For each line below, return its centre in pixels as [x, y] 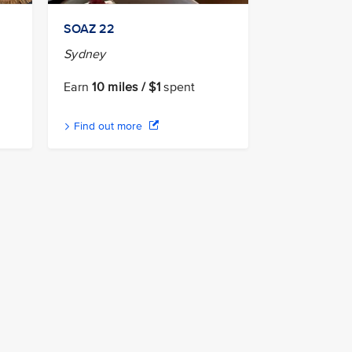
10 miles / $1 [126, 87]
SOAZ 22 [89, 29]
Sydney [85, 54]
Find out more [108, 126]
